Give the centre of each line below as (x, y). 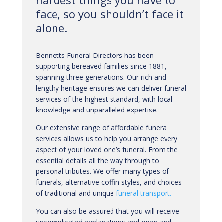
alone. (51, 28)
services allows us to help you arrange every (106, 139)
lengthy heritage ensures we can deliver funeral (111, 88)
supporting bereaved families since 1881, (101, 66)
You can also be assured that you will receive (107, 211)
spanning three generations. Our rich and (101, 77)
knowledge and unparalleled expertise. (96, 110)
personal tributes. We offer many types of (102, 171)
